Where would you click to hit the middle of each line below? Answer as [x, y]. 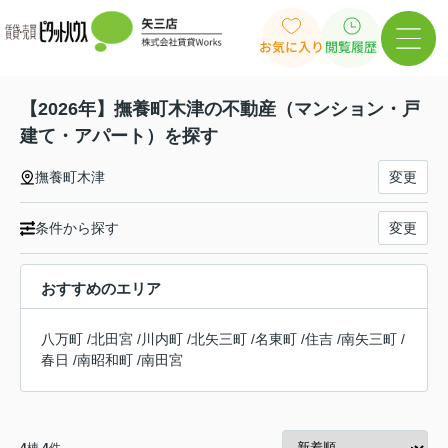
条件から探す [77, 227]
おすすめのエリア [101, 289]
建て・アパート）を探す [119, 136]
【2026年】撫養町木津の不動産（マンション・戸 [220, 109]
